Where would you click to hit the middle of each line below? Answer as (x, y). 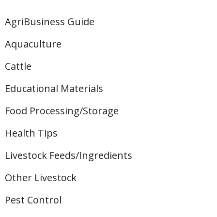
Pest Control (33, 200)
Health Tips (31, 133)
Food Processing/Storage (62, 111)
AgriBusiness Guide (50, 22)
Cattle (18, 66)
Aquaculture (33, 44)
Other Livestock (41, 178)
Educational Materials (54, 88)
